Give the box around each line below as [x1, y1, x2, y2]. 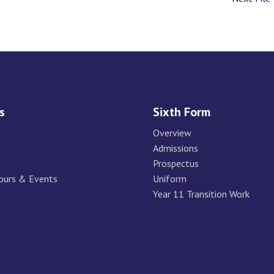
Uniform [152, 172, 187, 185]
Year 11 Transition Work [152, 187, 250, 200]
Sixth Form [152, 103, 210, 120]
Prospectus [152, 157, 199, 169]
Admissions [152, 141, 198, 154]
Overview [152, 126, 191, 139]
